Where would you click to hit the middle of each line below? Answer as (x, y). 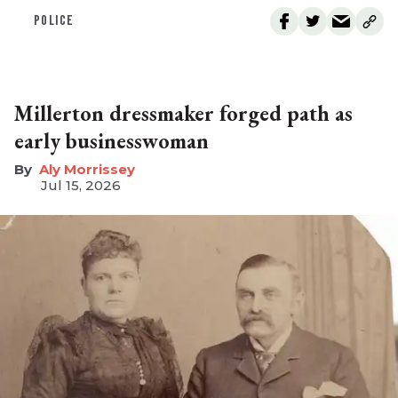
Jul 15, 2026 (81, 185)
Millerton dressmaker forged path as (183, 113)
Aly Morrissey (87, 169)
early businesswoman (111, 140)
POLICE (54, 20)
